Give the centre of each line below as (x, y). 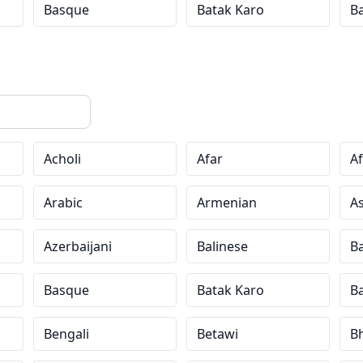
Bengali (67, 334)
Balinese (222, 246)
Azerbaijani (78, 246)
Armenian (226, 203)
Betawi (217, 334)
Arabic (64, 203)
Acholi (63, 159)
